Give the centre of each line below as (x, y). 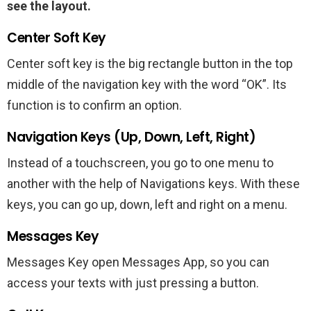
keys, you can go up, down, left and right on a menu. (147, 204)
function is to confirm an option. (94, 105)
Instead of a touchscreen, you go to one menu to (140, 162)
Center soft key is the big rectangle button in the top (150, 63)
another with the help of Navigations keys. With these (153, 183)
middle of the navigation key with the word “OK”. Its (147, 84)
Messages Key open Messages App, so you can (138, 262)
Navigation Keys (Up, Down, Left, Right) (132, 137)
